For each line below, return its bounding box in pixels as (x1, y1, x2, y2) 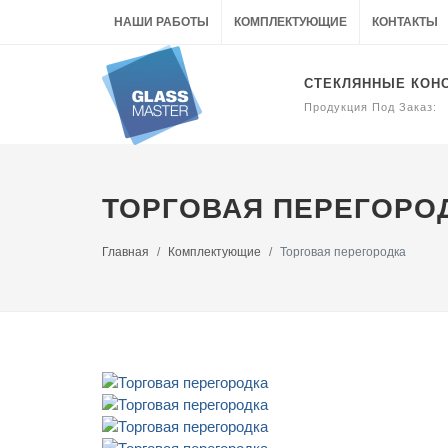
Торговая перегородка (280, 245, 406, 259)
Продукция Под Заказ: (304, 101, 437, 113)
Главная (102, 245, 149, 259)
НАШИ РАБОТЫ (114, 15, 209, 29)
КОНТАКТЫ (372, 15, 438, 29)
